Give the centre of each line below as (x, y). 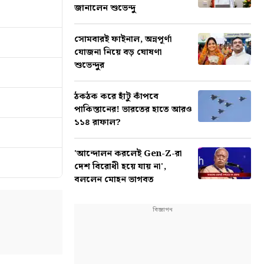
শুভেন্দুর (89, 65)
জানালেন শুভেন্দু (105, 8)
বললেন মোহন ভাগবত (114, 180)
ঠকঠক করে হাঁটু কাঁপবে (116, 97)
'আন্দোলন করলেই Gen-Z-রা (128, 154)
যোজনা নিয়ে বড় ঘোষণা (118, 52)
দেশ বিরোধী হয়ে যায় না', (120, 167)
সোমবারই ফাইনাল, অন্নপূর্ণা (123, 39)
